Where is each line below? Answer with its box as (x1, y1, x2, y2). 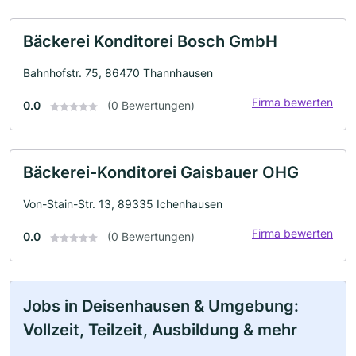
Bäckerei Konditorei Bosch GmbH (23, 32, 277, 51)
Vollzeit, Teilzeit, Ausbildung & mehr (23, 320, 297, 339)
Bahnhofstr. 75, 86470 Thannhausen (23, 66, 213, 79)
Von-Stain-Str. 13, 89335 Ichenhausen (23, 197, 222, 211)
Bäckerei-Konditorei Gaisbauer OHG (23, 163, 299, 182)
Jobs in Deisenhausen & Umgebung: (23, 296, 299, 315)
